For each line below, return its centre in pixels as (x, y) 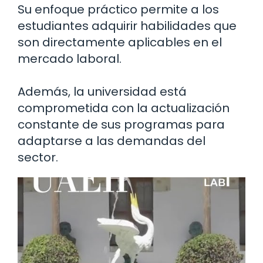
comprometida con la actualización (124, 108)
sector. (38, 158)
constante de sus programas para (121, 125)
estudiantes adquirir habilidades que (127, 26)
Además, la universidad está (102, 92)
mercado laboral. (70, 59)
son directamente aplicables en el (120, 43)
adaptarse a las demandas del (112, 141)
